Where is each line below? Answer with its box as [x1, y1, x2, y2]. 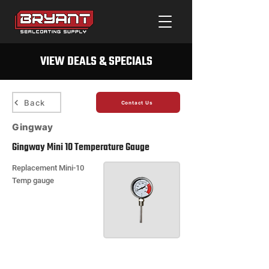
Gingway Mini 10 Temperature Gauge [12, 140, 150, 156]
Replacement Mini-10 [12, 163, 84, 172]
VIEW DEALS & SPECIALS [40, 52, 153, 71]
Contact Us [121, 99, 153, 106]
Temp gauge [12, 176, 54, 185]
